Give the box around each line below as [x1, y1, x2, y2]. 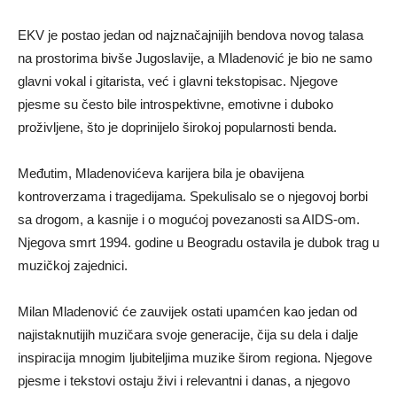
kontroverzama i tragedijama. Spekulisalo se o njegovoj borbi [18, 189, 368, 205]
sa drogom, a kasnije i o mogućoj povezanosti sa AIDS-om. [18, 212, 360, 228]
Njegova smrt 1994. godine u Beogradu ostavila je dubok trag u [18, 235, 379, 251]
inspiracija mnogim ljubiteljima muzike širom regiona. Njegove [18, 350, 372, 366]
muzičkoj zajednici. [18, 258, 128, 274]
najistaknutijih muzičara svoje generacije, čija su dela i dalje [18, 327, 358, 343]
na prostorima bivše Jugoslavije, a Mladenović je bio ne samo [18, 51, 372, 66]
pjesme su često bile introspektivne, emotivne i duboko [18, 97, 333, 113]
